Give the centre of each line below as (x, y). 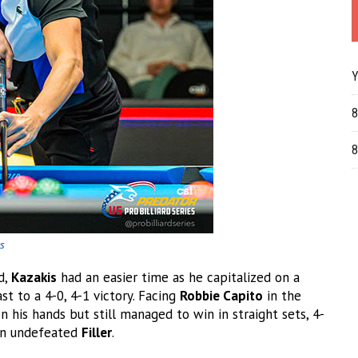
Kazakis (34, 277)
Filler (97, 332)
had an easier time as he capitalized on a (178, 277)
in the (282, 295)
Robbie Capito (221, 295)
